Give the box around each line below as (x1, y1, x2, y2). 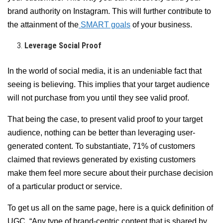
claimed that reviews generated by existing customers (7, 155, 196, 164)
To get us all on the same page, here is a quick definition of (7, 204, 213, 213)
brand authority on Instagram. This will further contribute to (7, 7, 211, 16)
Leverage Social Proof (24, 41, 102, 51)
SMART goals (81, 20, 130, 29)
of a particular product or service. (7, 182, 122, 191)
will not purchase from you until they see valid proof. (7, 94, 189, 103)
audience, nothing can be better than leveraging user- (7, 128, 195, 137)
